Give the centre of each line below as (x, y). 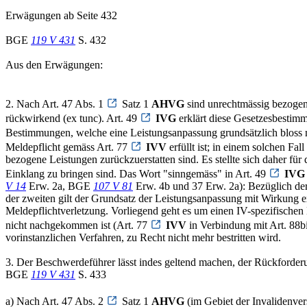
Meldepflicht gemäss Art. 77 (68, 147)
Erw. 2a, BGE (60, 186)
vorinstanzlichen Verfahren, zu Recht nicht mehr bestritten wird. (143, 238)
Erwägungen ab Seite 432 (61, 16)
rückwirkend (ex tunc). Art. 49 (73, 119)
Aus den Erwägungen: (54, 65)
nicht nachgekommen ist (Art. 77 (78, 225)
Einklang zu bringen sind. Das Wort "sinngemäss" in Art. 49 (137, 174)
